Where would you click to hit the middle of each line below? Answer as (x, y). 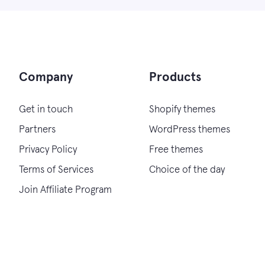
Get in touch (46, 110)
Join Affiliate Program (65, 190)
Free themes (176, 150)
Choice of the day (187, 170)
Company (46, 77)
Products (175, 77)
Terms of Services (56, 170)
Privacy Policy (48, 150)
